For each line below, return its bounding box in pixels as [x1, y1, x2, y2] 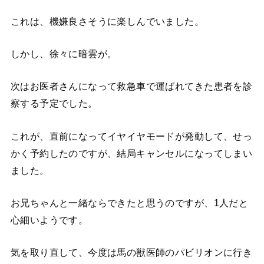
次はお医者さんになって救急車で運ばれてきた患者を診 [10, 81, 253, 92]
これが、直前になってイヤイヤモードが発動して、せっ [10, 130, 253, 141]
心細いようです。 [10, 214, 88, 226]
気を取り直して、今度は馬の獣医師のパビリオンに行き [10, 247, 253, 258]
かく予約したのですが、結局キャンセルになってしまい [10, 147, 253, 159]
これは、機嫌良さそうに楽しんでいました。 [10, 15, 204, 27]
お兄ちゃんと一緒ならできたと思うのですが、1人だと [10, 197, 249, 209]
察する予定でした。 [10, 98, 98, 109]
